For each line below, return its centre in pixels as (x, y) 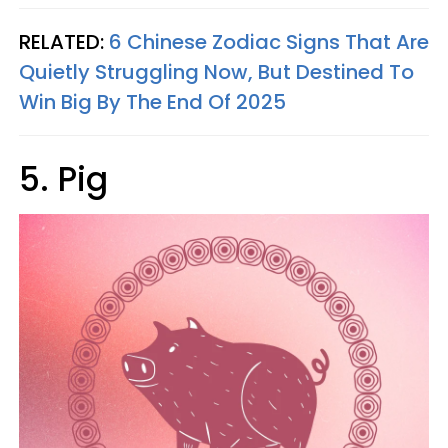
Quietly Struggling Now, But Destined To (216, 72)
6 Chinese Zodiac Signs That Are (269, 42)
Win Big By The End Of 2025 (152, 102)
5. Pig (63, 179)
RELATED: (64, 42)
